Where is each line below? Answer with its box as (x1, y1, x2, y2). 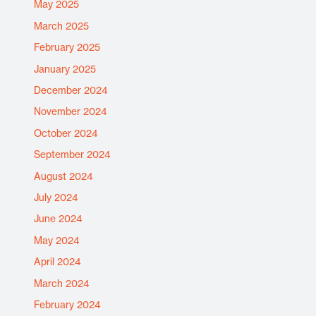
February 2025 (34, 42, 101, 54)
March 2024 (34, 277, 90, 289)
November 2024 (34, 106, 108, 118)
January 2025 (34, 63, 97, 75)
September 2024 (34, 149, 111, 161)
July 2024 (34, 191, 79, 203)
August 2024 (34, 170, 94, 182)
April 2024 (34, 256, 82, 268)
